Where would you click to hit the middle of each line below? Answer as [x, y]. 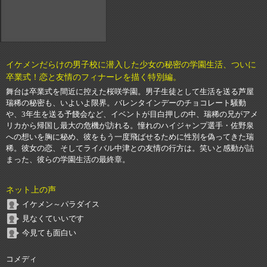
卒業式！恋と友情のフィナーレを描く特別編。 [94, 77]
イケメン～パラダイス [61, 204]
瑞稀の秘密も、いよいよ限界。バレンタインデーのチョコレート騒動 [126, 103]
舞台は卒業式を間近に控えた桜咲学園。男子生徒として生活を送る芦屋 [130, 91]
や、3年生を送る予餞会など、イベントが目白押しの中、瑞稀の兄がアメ [132, 114]
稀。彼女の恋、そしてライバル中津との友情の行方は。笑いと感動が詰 [130, 148]
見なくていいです [53, 218]
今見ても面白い [49, 233]
